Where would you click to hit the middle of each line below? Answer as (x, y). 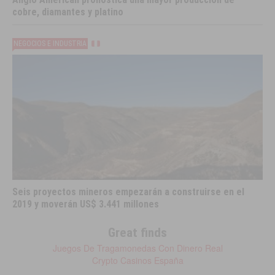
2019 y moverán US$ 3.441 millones (86, 204)
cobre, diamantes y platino (68, 12)
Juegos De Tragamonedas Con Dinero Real (137, 248)
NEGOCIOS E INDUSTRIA (50, 43)
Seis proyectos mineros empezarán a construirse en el (129, 192)
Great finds (137, 232)
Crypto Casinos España (137, 260)
